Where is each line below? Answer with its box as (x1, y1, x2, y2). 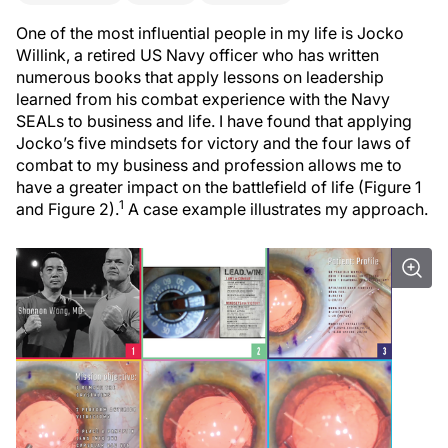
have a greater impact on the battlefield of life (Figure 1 (16, 177, 421, 197)
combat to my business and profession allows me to (16, 155, 402, 175)
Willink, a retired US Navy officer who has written (16, 45, 379, 65)
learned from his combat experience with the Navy (16, 89, 390, 109)
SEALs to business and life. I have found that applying (16, 111, 412, 131)
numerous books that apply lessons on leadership (16, 67, 384, 87)
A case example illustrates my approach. (124, 199, 428, 219)
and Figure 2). (16, 199, 119, 219)
